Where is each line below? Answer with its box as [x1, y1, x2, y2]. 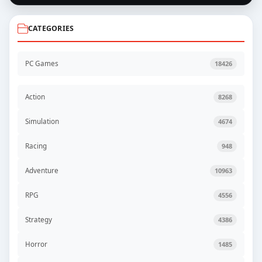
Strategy [25, 215, 52, 225]
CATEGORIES [28, 23, 74, 33]
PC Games [25, 58, 58, 68]
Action [25, 92, 45, 102]
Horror [25, 239, 47, 249]
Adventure [25, 166, 58, 175]
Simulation [25, 116, 59, 126]
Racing [25, 141, 47, 151]
